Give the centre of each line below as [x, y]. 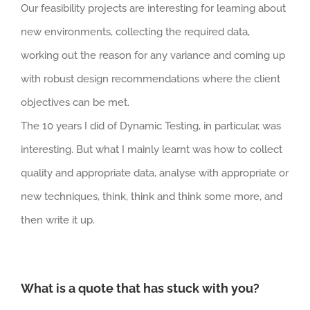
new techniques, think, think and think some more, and [152, 196]
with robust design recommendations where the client [151, 79]
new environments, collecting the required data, [135, 31]
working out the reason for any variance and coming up [153, 55]
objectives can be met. [75, 102]
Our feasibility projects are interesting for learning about [153, 8]
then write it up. [58, 220]
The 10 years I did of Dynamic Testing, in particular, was [151, 126]
